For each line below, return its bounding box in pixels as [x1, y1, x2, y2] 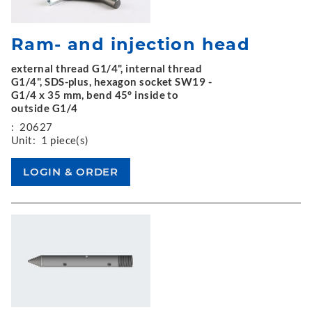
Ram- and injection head [11, 33, 251, 54]
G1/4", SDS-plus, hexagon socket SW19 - [11, 75, 212, 88]
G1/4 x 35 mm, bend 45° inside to [11, 88, 179, 101]
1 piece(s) [41, 133, 89, 146]
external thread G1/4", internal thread [11, 61, 203, 75]
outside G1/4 [11, 101, 78, 114]
